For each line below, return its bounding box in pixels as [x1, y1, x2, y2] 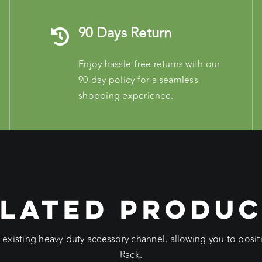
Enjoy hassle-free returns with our [78, 57, 220, 71]
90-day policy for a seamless [78, 73, 198, 87]
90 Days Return [78, 22, 172, 44]
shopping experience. [78, 88, 174, 103]
